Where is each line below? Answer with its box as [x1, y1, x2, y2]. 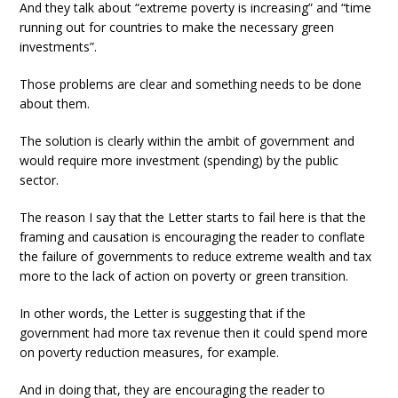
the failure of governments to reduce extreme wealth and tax [20, 248, 372, 265]
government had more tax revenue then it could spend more [20, 324, 369, 341]
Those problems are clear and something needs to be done [20, 76, 362, 92]
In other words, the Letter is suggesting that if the [20, 305, 306, 322]
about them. [20, 95, 91, 112]
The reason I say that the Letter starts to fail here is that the [20, 209, 367, 226]
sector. [20, 171, 60, 188]
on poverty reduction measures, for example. [20, 344, 280, 361]
